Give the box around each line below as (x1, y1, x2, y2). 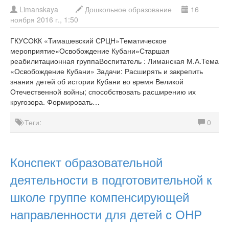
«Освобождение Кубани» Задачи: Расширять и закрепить (10, 66, 203, 76)
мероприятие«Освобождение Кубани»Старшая (10, 45, 170, 56)
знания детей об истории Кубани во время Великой (10, 76, 184, 86)
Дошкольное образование (85, 4, 172, 14)
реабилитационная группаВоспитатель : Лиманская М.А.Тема (10, 56, 219, 66)
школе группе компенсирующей (10, 188, 189, 205)
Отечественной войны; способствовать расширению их (10, 86, 196, 97)
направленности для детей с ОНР (10, 205, 202, 223)
